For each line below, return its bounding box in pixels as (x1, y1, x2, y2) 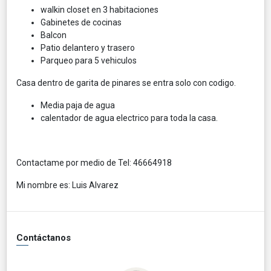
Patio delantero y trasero (41, 42, 135, 53)
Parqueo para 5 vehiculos (41, 55, 137, 65)
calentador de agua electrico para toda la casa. (41, 113, 220, 123)
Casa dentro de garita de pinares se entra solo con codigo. (16, 77, 238, 88)
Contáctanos (16, 232, 71, 243)
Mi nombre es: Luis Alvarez (16, 180, 119, 190)
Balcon (41, 30, 67, 40)
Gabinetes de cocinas (41, 17, 123, 27)
